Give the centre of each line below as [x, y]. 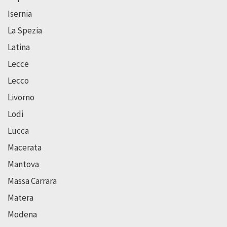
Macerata [25, 147]
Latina [19, 47]
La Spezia [25, 30]
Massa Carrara [32, 181]
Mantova [23, 164]
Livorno [21, 97]
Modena [22, 214]
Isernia [20, 13]
